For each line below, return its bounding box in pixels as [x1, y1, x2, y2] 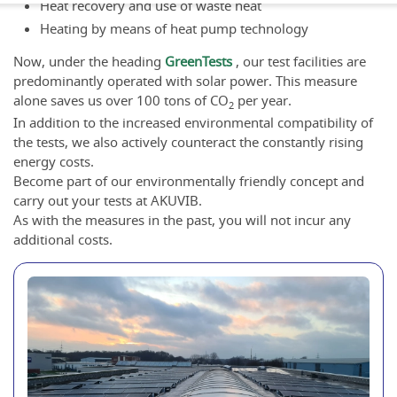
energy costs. [13, 152, 94, 170]
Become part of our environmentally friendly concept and [13, 171, 364, 190]
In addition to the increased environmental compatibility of [13, 113, 373, 131]
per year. [234, 90, 292, 109]
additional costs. [13, 230, 113, 248]
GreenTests [165, 51, 232, 70]
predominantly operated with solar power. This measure [13, 71, 357, 90]
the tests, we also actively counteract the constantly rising [13, 132, 363, 151]
